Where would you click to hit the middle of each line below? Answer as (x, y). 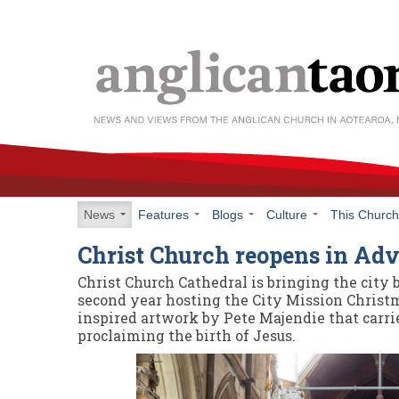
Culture (289, 215)
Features (165, 215)
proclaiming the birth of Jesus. (187, 336)
